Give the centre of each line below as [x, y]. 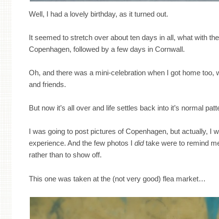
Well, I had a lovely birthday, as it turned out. [99, 14]
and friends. [48, 84]
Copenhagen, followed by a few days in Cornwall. [107, 49]
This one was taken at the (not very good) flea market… [118, 178]
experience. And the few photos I [82, 143]
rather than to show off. [66, 155]
